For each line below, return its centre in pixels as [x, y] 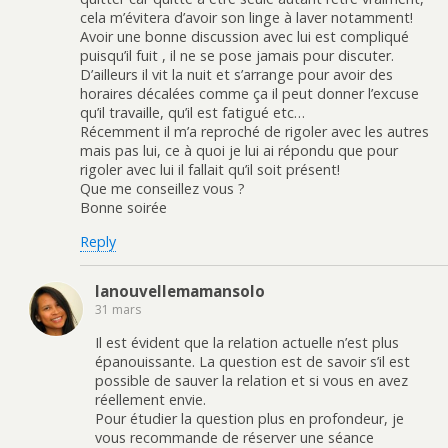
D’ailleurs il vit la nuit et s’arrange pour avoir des [236, 75]
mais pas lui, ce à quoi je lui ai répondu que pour [239, 151]
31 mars [118, 310]
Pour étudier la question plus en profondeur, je [249, 418]
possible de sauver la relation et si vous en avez [251, 380]
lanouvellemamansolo [180, 291]
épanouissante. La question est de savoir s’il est [252, 361]
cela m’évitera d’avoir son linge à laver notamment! [246, 18]
